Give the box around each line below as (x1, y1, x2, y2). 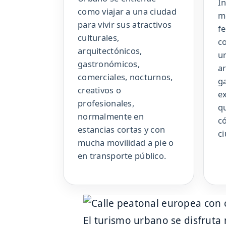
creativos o (78, 84, 122, 96)
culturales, (78, 32, 120, 44)
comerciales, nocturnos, (78, 71, 173, 83)
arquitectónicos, (78, 45, 142, 57)
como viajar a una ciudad (78, 6, 177, 18)
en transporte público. (78, 150, 166, 162)
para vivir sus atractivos (78, 19, 172, 31)
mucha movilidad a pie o (78, 137, 174, 149)
